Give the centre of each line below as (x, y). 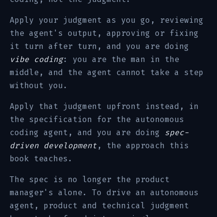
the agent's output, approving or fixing (104, 33)
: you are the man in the (121, 59)
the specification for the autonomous (97, 119)
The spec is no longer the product (90, 179)
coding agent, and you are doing (87, 132)
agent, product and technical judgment (99, 206)
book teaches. (41, 159)
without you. (39, 85)
